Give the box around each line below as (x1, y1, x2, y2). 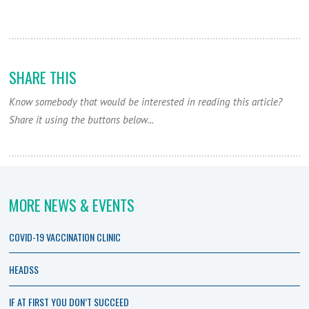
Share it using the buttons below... (9, 113, 154, 127)
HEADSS (9, 261, 39, 277)
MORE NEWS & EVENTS (9, 194, 135, 217)
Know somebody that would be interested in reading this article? (9, 95, 283, 109)
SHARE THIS (9, 66, 77, 89)
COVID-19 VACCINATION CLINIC (9, 229, 121, 244)
